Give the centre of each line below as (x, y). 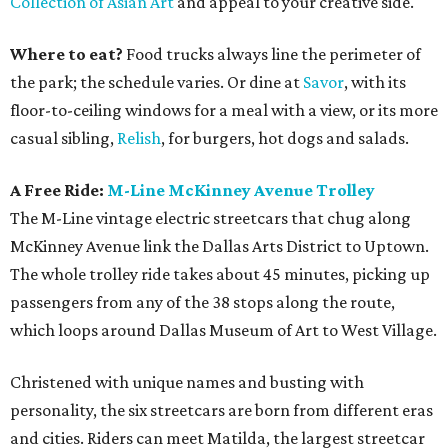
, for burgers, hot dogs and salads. (285, 138)
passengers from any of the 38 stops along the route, (202, 302)
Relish (139, 138)
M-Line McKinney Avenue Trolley (241, 190)
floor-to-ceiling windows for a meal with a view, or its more (224, 110)
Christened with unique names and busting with (187, 382)
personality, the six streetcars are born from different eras (221, 410)
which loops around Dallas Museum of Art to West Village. (223, 330)
